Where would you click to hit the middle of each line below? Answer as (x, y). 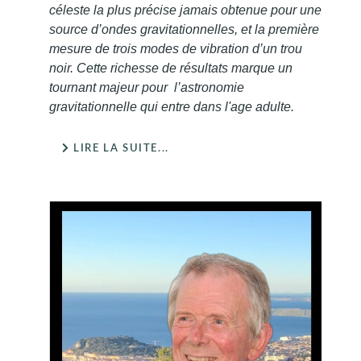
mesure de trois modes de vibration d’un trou (176, 49)
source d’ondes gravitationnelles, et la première (184, 30)
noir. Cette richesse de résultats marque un (171, 68)
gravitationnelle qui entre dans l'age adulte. (172, 107)
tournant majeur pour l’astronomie (147, 88)
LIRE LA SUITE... (119, 149)
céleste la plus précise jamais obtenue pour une (185, 10)
